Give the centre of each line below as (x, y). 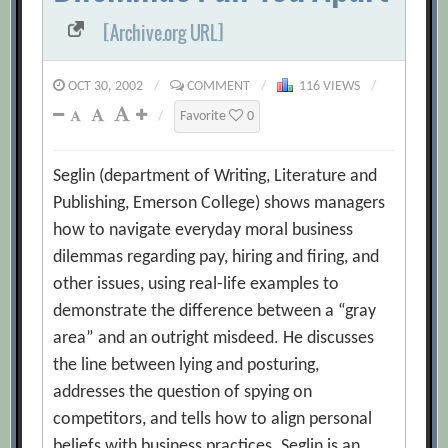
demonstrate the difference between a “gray (215, 311)
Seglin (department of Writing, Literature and (215, 176)
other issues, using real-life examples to (196, 284)
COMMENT (219, 86)
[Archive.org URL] (163, 33)
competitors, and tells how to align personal (213, 419)
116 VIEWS (327, 86)
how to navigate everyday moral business (203, 230)
